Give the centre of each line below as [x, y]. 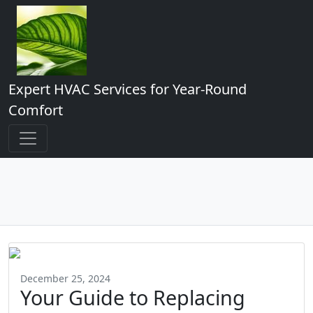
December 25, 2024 [65, 278]
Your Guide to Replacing [133, 297]
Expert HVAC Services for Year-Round [128, 89]
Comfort [36, 110]
